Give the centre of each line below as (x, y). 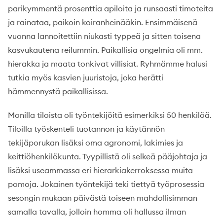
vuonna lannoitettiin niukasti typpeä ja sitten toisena (104, 36)
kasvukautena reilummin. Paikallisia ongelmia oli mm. (105, 50)
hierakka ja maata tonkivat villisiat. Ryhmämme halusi (108, 64)
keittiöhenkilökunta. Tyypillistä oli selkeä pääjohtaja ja (108, 156)
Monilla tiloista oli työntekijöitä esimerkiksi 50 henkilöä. (110, 115)
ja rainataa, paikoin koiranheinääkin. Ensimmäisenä (103, 22)
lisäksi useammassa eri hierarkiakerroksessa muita (100, 170)
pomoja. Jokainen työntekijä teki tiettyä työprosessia (106, 184)
